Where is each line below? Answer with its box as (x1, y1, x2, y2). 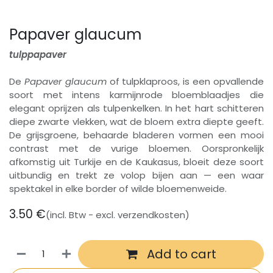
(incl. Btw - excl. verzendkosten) (46, 208, 190, 221)
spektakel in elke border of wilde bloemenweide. (9, 182, 229, 195)
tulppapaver (9, 48, 66, 61)
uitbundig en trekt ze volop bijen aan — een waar (9, 168, 264, 182)
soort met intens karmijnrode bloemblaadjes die (9, 88, 264, 101)
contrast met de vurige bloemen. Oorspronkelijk (9, 141, 264, 155)
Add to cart (143, 246, 216, 263)
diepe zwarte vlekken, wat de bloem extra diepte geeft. (9, 115, 264, 128)
